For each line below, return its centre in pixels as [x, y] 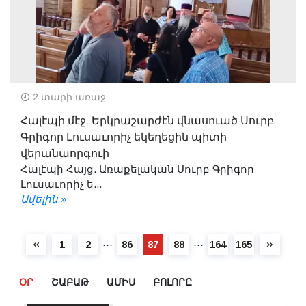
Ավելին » [43, 199]
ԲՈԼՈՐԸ [172, 282]
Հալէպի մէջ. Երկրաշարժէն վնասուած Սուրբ [147, 121]
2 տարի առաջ [68, 97]
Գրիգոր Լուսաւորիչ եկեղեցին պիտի [124, 137]
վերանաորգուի [65, 153]
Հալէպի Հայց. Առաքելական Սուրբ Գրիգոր [137, 169]
